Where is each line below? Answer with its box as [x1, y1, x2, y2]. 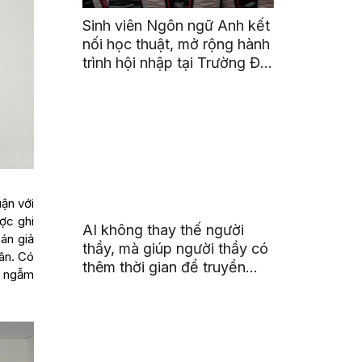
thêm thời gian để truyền [82, 259, 246, 276]
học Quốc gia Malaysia [82, 73, 237, 90]
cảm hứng [82, 277, 149, 295]
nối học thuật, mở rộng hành [82, 36, 271, 53]
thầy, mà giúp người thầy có [82, 240, 269, 258]
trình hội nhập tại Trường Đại [82, 54, 272, 72]
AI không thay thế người [82, 221, 245, 239]
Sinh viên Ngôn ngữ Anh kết [82, 17, 271, 35]
